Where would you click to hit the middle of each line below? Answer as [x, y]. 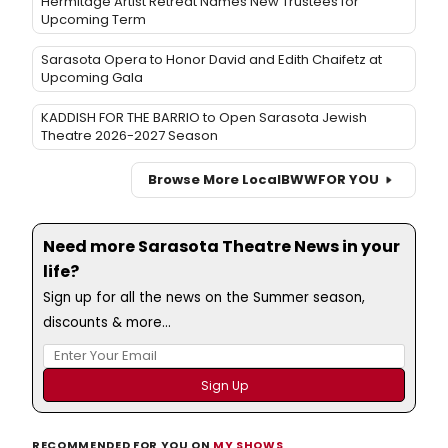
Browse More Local [214, 180]
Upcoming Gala [92, 77]
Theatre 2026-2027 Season [129, 135]
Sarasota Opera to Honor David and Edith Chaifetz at [211, 59]
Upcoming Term [93, 19]
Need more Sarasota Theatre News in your [221, 246]
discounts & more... [107, 322]
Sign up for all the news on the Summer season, [204, 297]
